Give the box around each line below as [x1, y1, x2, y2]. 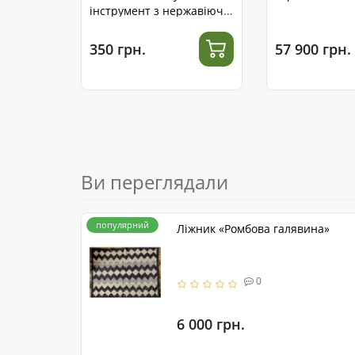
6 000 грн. [177, 314, 245, 334]
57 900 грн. [275, 39, 351, 59]
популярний [96, 219, 149, 231]
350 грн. [90, 39, 146, 59]
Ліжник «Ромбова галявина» [177, 221, 330, 237]
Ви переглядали [81, 169, 228, 196]
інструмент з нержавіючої [90, 3, 233, 19]
